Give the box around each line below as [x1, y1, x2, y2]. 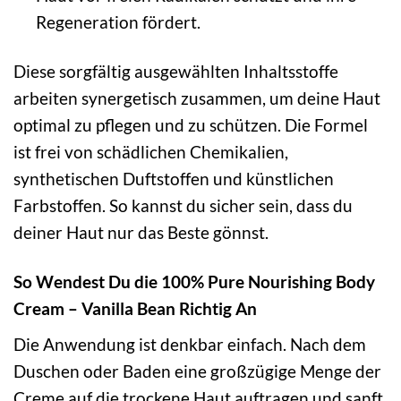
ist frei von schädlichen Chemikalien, [13, 141, 288, 163]
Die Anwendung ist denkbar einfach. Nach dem [13, 333, 366, 354]
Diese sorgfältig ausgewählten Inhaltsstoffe [13, 61, 338, 82]
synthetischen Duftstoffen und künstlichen [13, 168, 334, 190]
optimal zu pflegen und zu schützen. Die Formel [13, 115, 368, 136]
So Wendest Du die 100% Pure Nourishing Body [13, 271, 375, 293]
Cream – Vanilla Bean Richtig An [13, 298, 257, 320]
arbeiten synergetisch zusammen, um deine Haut [13, 88, 380, 109]
